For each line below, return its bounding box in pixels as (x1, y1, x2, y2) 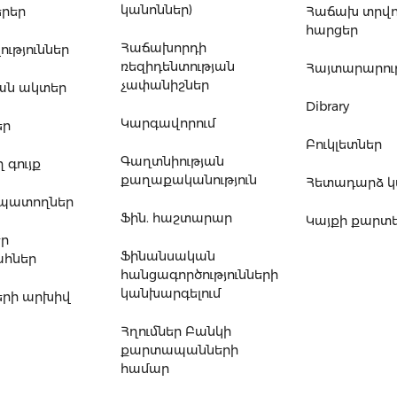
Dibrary (306, 98, 350, 115)
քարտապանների (121, 342, 239, 359)
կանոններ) (121, 2, 193, 19)
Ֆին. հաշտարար (121, 210, 233, 227)
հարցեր (306, 22, 359, 39)
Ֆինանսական (121, 248, 216, 265)
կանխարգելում (121, 285, 222, 302)
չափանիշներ (121, 77, 210, 94)
